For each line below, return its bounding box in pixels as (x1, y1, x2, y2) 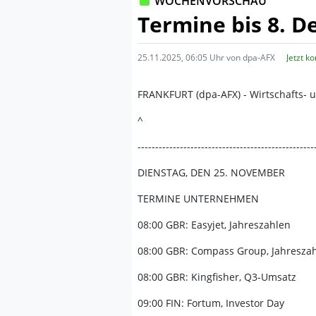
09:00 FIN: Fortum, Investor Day (138, 296, 284, 310)
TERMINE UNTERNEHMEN (138, 192, 259, 205)
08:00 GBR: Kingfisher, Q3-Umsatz (138, 270, 296, 284)
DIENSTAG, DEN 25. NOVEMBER (138, 166, 285, 179)
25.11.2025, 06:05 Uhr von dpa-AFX (138, 51, 275, 63)
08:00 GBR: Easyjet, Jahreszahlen (138, 218, 291, 231)
